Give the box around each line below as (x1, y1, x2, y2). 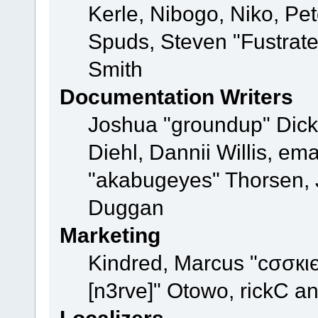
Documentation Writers (59, 84, 293, 109)
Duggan (87, 195, 164, 220)
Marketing (59, 223, 160, 248)
